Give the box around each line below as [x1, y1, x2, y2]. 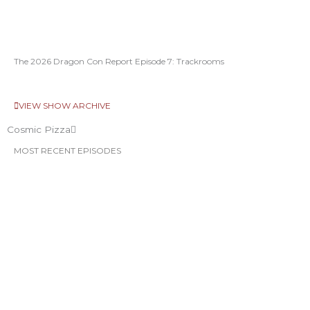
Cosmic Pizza [7, 124, 71, 136]
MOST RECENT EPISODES [14, 145, 121, 156]
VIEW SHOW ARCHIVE [19, 100, 111, 111]
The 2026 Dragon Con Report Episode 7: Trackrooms [14, 56, 224, 67]
